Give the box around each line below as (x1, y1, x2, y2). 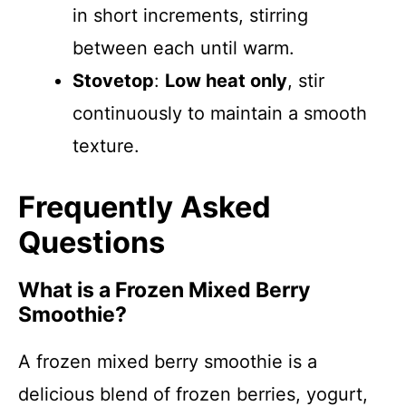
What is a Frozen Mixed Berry (18, 277, 310, 303)
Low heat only (165, 70, 287, 92)
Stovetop (72, 70, 154, 92)
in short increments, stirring (72, 5, 308, 26)
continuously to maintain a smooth (72, 102, 367, 124)
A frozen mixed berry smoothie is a (18, 351, 317, 372)
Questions (18, 225, 165, 260)
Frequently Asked (18, 189, 271, 225)
